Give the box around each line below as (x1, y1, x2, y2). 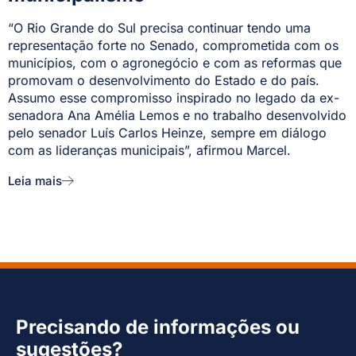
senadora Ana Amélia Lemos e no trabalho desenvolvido (8, 107, 346, 124)
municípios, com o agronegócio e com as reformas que (8, 55, 342, 72)
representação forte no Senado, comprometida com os (8, 37, 339, 54)
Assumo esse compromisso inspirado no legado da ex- (8, 90, 339, 106)
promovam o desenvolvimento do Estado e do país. (8, 72, 319, 89)
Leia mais (8, 173, 62, 188)
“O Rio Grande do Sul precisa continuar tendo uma (8, 20, 311, 37)
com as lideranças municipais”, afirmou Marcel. (8, 142, 291, 159)
